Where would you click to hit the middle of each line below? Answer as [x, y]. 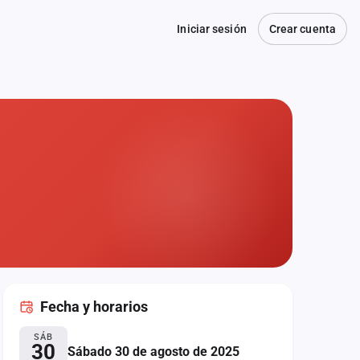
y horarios [114, 306]
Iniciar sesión [212, 29]
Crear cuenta [302, 29]
